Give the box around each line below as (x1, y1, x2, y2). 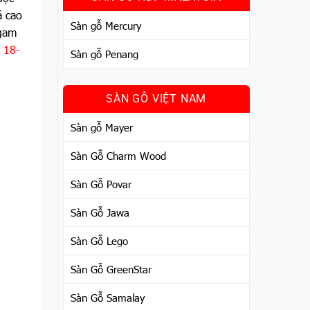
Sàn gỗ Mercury (70, 19, 141, 33)
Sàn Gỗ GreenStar (70, 262, 152, 276)
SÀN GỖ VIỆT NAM (106, 92, 207, 105)
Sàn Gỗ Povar (70, 177, 131, 191)
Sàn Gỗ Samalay (70, 291, 145, 304)
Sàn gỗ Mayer (70, 120, 133, 134)
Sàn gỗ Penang (70, 47, 138, 61)
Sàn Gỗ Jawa (70, 206, 129, 219)
